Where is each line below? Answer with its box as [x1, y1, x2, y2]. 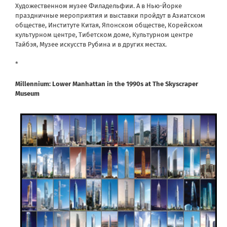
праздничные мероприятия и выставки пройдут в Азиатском [15, 11, 205, 19]
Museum [15, 89, 40, 97]
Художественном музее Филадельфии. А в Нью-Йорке [15, 2, 182, 10]
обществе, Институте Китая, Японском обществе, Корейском [15, 21, 203, 29]
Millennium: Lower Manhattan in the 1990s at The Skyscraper [15, 80, 198, 88]
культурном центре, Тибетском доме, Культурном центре [15, 30, 193, 39]
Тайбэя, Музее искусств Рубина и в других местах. [15, 40, 167, 48]
